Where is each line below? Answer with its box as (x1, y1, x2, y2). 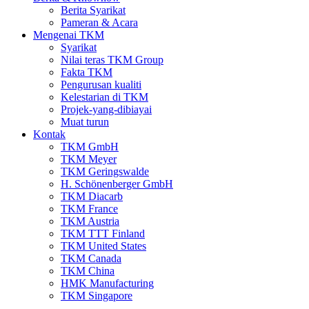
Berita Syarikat (61, 4, 126, 16)
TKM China (61, 265, 114, 277)
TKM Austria (61, 215, 119, 227)
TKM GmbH (61, 141, 119, 152)
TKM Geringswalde (61, 166, 149, 177)
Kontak (33, 128, 66, 140)
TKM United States (61, 240, 146, 252)
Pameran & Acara (61, 17, 138, 28)
